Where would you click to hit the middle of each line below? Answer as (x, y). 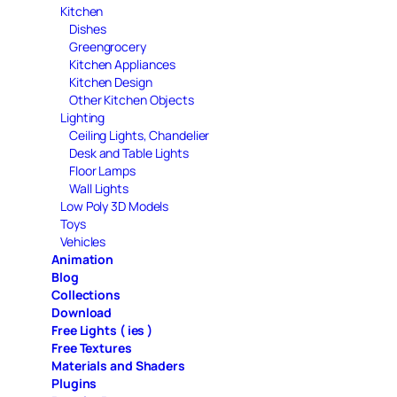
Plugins (74, 383)
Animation (83, 259)
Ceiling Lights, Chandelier (140, 135)
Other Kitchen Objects (132, 99)
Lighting (83, 117)
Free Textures (92, 347)
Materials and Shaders (118, 365)
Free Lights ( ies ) (102, 330)
